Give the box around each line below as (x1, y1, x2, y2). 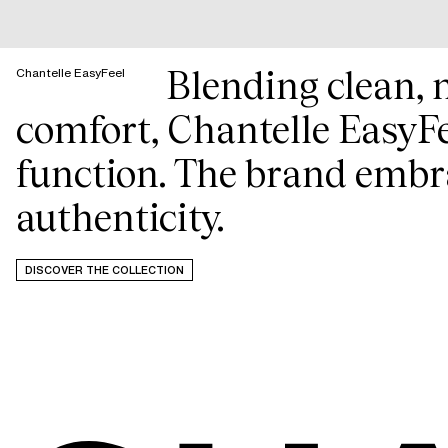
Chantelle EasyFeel (16, 64, 125, 81)
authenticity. (16, 195, 224, 240)
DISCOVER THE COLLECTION (25, 262, 184, 278)
